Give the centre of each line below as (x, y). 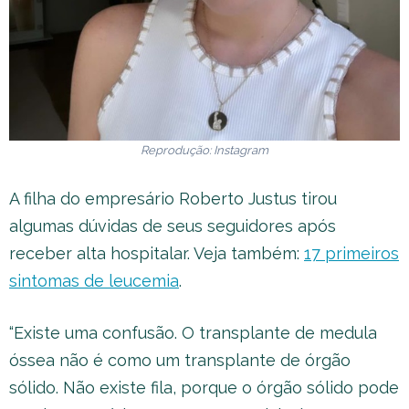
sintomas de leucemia (94, 281)
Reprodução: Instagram (204, 150)
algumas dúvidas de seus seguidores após (173, 226)
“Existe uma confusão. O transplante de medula (193, 333)
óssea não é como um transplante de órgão (180, 360)
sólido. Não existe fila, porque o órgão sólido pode (204, 388)
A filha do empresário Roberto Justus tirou (173, 199)
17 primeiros (351, 253)
